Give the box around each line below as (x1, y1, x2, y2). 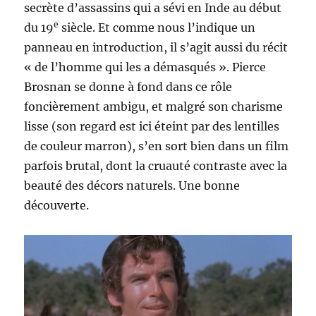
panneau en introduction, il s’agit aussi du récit (24, 39, 288, 54)
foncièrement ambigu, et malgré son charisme (24, 99, 284, 114)
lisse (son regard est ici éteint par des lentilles (24, 119, 280, 133)
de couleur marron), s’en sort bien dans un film (24, 138, 289, 153)
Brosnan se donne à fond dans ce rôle (24, 79, 233, 94)
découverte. (24, 197, 90, 212)
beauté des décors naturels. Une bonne (24, 178, 241, 193)
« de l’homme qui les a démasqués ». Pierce (24, 59, 267, 74)
